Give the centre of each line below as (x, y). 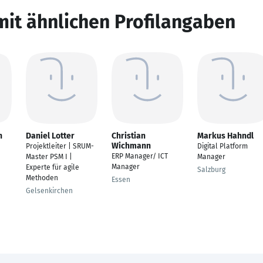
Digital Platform (222, 146)
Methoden (42, 178)
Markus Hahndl (225, 136)
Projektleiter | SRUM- (60, 146)
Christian (129, 136)
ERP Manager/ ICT (140, 156)
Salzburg (211, 170)
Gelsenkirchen (49, 191)
